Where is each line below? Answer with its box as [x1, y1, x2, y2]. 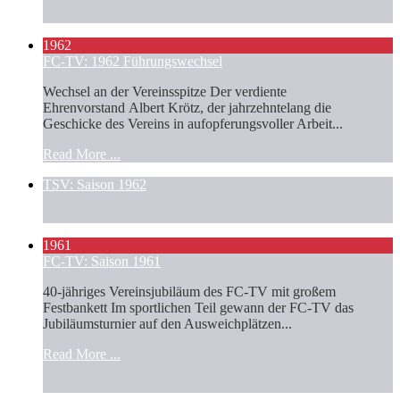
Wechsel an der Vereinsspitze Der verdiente [43, 83, 287, 99]
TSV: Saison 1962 [43, 176, 146, 192]
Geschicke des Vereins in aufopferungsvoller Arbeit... [43, 115, 343, 131]
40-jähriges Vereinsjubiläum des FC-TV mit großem [43, 283, 336, 299]
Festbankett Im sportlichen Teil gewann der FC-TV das [43, 299, 354, 315]
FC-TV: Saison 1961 [43, 253, 161, 269]
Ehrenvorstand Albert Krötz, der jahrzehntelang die [43, 99, 331, 115]
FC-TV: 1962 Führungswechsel [43, 53, 222, 69]
